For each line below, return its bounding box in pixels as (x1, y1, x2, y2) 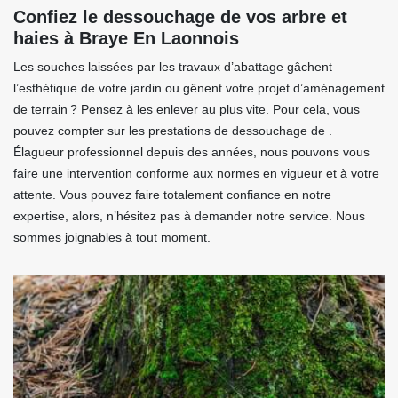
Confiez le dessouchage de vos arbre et (13, 7, 347, 28)
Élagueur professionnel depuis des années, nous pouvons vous (13, 145, 370, 160)
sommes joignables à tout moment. (13, 230, 211, 245)
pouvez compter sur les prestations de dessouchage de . (13, 123, 332, 139)
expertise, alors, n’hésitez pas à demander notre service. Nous (13, 209, 365, 224)
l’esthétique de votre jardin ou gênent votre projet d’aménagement (13, 81, 385, 96)
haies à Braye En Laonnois (13, 28, 239, 49)
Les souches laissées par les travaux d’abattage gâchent (13, 60, 332, 75)
